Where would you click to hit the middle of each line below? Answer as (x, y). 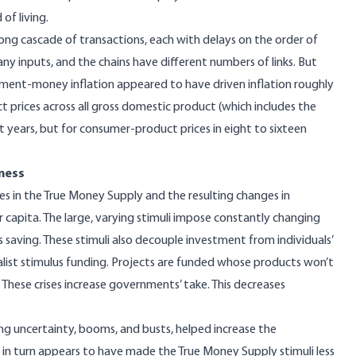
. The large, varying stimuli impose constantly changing (180, 219)
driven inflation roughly (273, 85)
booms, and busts (125, 330)
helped (193, 330)
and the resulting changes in (217, 196)
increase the (244, 330)
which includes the (269, 107)
